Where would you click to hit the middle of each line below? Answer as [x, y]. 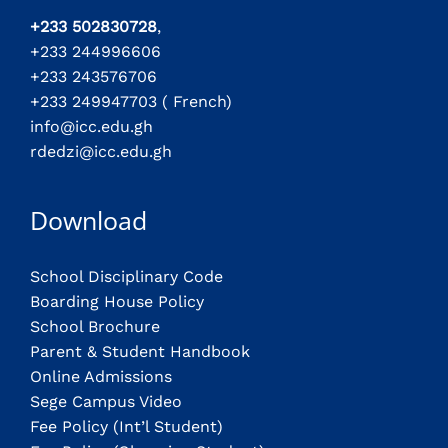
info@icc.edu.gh [91, 126]
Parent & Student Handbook [140, 351]
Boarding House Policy [117, 301]
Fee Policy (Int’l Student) [126, 426]
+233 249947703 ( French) [131, 101]
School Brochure [95, 326]
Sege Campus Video [106, 401]
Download [88, 220]
